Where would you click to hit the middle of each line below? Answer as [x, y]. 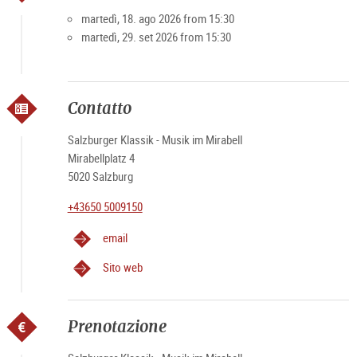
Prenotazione [117, 326]
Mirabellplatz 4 [101, 158]
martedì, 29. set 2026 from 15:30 [156, 37]
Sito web [122, 267]
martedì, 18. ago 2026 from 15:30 [157, 18]
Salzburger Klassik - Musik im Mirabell [155, 139]
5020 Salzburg [100, 176]
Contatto [101, 108]
